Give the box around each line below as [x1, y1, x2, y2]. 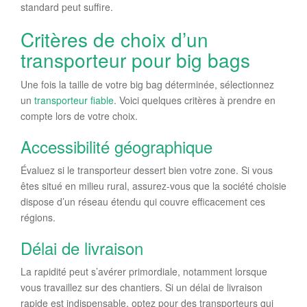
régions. [21, 210, 56, 224]
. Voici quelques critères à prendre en [114, 93, 275, 107]
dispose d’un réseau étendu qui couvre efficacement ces [21, 194, 265, 208]
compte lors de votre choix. [21, 108, 138, 123]
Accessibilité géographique [21, 134, 212, 158]
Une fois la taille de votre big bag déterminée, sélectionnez [21, 77, 274, 91]
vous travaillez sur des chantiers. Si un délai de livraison [21, 280, 262, 294]
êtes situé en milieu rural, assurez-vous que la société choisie [21, 178, 286, 193]
